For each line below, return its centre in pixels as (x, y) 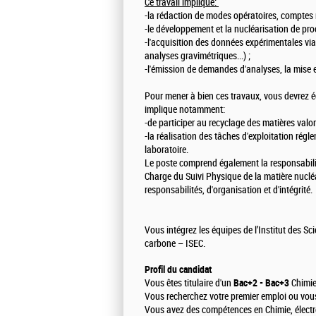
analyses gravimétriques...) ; (197, 56)
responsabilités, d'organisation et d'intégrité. (229, 190)
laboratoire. (166, 150)
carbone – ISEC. (175, 244)
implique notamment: (185, 110)
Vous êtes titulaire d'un (189, 284)
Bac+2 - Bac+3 (261, 283)
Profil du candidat (178, 270)
